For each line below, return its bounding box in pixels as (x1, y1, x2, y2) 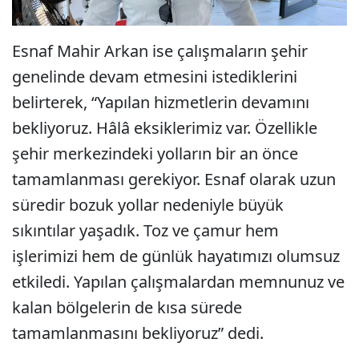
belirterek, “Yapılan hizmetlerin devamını (12, 91, 309, 113)
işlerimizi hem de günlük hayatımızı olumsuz (12, 244, 340, 267)
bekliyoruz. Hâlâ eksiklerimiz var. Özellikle (12, 116, 317, 139)
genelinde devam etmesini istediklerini (12, 65, 297, 87)
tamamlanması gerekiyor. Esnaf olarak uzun (12, 167, 336, 190)
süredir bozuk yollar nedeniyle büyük (12, 193, 284, 216)
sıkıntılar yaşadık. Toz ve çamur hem (12, 219, 279, 241)
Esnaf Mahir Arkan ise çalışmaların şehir (12, 39, 308, 62)
